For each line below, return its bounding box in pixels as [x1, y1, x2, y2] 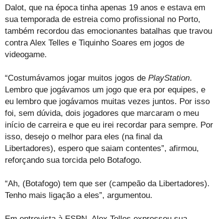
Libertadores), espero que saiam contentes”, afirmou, [5, 144, 199, 153]
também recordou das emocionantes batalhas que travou [5, 26, 212, 36]
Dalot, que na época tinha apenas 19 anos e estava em [5, 3, 205, 13]
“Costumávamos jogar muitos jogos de [5, 73, 148, 83]
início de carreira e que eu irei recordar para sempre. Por [5, 120, 213, 130]
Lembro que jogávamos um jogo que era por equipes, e [5, 85, 205, 95]
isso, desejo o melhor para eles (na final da [5, 132, 162, 142]
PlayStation [148, 73, 190, 83]
